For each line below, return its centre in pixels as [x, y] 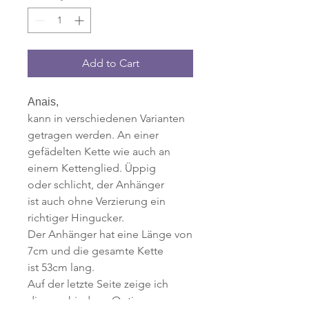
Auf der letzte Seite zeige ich [98, 284]
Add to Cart [110, 63]
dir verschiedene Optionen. [96, 301]
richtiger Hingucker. [76, 218]
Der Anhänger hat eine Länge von [110, 235]
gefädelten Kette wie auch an [99, 152]
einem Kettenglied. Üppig [92, 168]
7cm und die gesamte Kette [96, 251]
